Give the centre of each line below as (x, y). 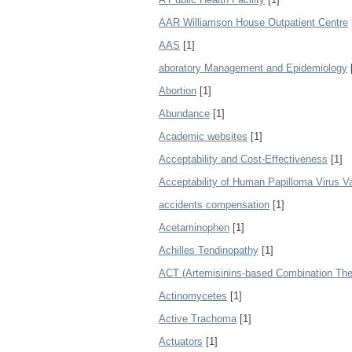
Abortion (178, 91)
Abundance (184, 114)
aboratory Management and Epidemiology (253, 68)
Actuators (181, 341)
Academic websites (203, 136)
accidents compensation (214, 205)
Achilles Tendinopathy (209, 250)
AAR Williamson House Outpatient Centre (253, 22)
